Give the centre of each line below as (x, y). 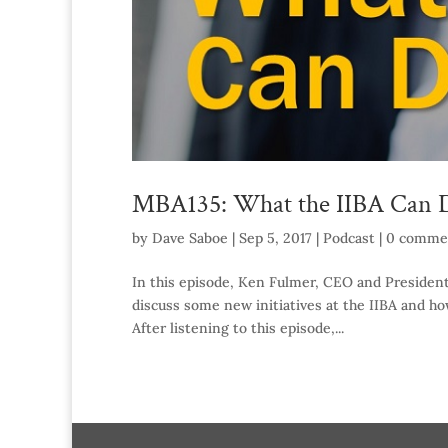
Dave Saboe (190, 238)
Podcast (349, 238)
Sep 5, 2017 (275, 238)
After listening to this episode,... (238, 328)
